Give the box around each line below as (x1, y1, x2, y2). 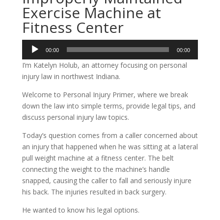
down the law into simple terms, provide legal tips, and (22, 101, 195, 110)
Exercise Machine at (22, 2, 161, 23)
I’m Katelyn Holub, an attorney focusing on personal (22, 60, 187, 70)
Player (21, 52, 41, 61)
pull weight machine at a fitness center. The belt (22, 153, 174, 163)
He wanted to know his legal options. (22, 205, 139, 215)
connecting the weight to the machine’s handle (22, 165, 170, 174)
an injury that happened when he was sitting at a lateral (22, 142, 198, 151)
